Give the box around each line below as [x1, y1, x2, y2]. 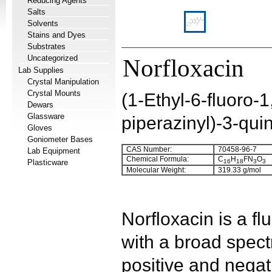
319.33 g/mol [214, 166, 261, 174]
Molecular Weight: [123, 166, 186, 174]
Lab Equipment [27, 146, 80, 155]
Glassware [27, 112, 64, 121]
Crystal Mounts [27, 89, 81, 98]
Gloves [27, 123, 52, 132]
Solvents [27, 19, 58, 28]
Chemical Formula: [123, 155, 189, 163]
